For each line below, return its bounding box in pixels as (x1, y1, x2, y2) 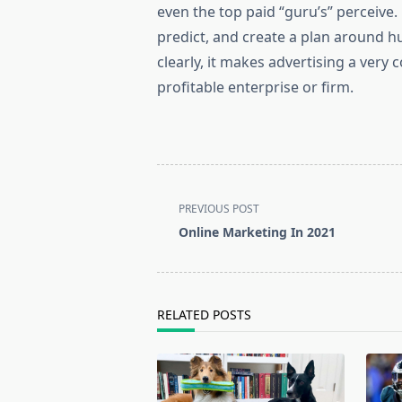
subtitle (156, 230, 208, 250)
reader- (156, 273, 207, 293)
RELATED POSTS (157, 306, 252, 324)
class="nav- (156, 208, 233, 229)
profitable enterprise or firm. (157, 77, 354, 98)
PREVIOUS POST (179, 200, 260, 216)
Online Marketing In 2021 (179, 223, 336, 240)
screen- (156, 251, 207, 272)
